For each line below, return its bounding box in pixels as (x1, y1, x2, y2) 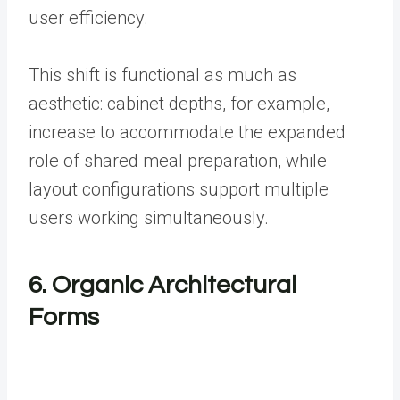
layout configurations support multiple (29, 178, 329, 200)
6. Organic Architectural (29, 271, 296, 298)
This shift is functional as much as (29, 63, 296, 86)
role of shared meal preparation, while (29, 149, 327, 171)
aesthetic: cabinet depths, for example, (29, 92, 329, 114)
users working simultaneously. (29, 206, 273, 229)
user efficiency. (29, 6, 148, 29)
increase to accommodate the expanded (29, 121, 346, 143)
